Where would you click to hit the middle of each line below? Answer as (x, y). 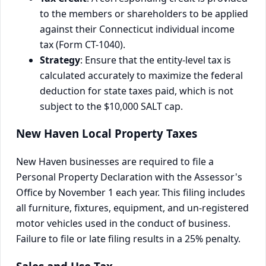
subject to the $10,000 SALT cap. (111, 106)
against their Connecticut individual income (137, 29)
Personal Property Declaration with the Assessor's (129, 177)
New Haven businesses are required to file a (115, 161)
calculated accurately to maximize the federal (141, 75)
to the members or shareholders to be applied (144, 13)
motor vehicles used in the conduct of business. (123, 223)
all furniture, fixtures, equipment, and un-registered (132, 208)
